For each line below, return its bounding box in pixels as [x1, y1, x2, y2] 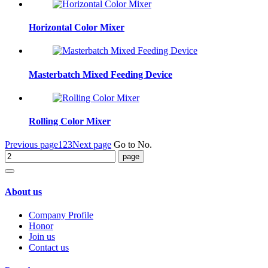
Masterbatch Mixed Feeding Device [29, 69, 172, 80]
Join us [29, 231, 55, 242]
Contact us [29, 242, 69, 252]
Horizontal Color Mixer [29, 22, 124, 33]
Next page [72, 139, 111, 150]
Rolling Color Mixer [29, 116, 111, 127]
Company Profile [29, 209, 93, 220]
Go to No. [114, 139, 152, 150]
